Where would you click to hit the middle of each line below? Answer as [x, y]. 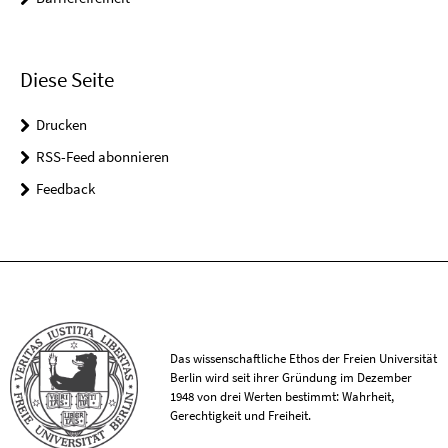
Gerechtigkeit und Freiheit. [241, 415]
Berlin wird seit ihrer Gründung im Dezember [291, 377]
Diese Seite [67, 80]
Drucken [61, 125]
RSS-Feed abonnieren [102, 157]
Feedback [65, 189]
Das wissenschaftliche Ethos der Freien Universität [304, 358]
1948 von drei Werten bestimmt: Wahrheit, [282, 396]
